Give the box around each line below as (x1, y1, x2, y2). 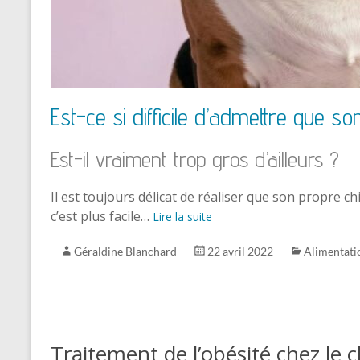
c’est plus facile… (51, 207, 153, 225)
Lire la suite (153, 209, 212, 224)
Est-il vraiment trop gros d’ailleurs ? (51, 145, 339, 172)
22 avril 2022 (207, 244, 273, 258)
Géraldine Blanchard (74, 244, 177, 258)
